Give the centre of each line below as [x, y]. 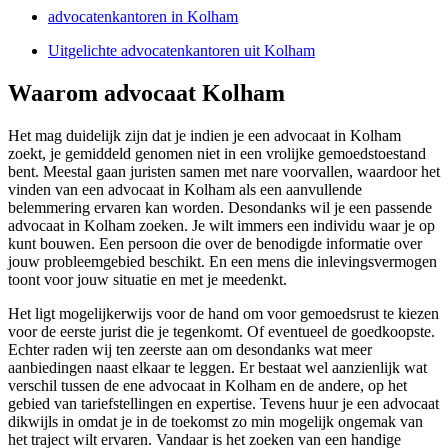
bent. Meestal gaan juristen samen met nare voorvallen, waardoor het [224, 172]
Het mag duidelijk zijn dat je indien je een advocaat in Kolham [204, 136]
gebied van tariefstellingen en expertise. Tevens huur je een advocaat [223, 404]
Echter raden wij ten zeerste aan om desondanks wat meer [190, 350]
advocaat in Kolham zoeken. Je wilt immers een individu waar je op [221, 226]
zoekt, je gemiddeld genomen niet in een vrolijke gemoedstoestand [217, 154]
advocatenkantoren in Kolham [143, 17]
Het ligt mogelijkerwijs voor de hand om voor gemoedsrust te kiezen [223, 314]
